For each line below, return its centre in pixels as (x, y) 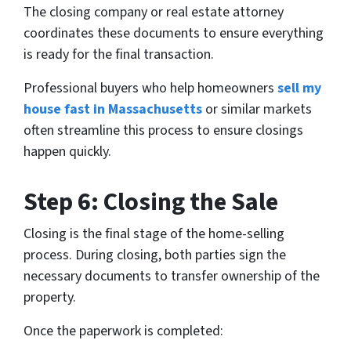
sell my (299, 89)
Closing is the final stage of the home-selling (154, 234)
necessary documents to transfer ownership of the (172, 277)
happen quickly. (67, 152)
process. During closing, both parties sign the (155, 255)
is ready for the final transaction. (119, 55)
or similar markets (257, 110)
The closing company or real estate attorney (154, 13)
